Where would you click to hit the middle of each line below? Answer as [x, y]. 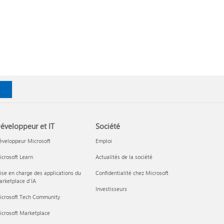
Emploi [104, 141]
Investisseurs [111, 189]
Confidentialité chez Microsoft [132, 173]
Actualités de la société [124, 157]
